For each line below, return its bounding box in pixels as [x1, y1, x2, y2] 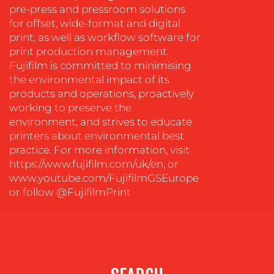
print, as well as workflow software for [9, 31, 201, 43]
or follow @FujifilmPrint [9, 186, 131, 198]
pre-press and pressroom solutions [9, 3, 185, 15]
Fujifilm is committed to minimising [9, 59, 191, 72]
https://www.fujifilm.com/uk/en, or [9, 158, 179, 170]
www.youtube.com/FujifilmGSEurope [9, 172, 199, 184]
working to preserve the [9, 102, 131, 114]
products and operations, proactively [9, 87, 194, 100]
